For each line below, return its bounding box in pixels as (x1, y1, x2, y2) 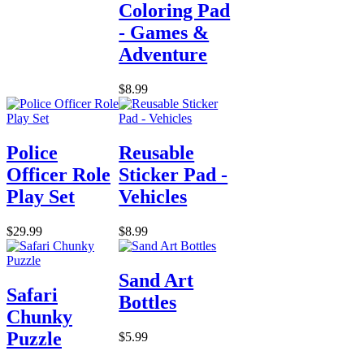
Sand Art (119, 270, 194, 292)
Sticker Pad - (119, 164, 228, 186)
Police (6, 142, 58, 164)
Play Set (6, 186, 75, 208)
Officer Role (6, 164, 110, 186)
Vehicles (119, 186, 188, 208)
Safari (6, 284, 58, 306)
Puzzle (6, 328, 62, 350)
